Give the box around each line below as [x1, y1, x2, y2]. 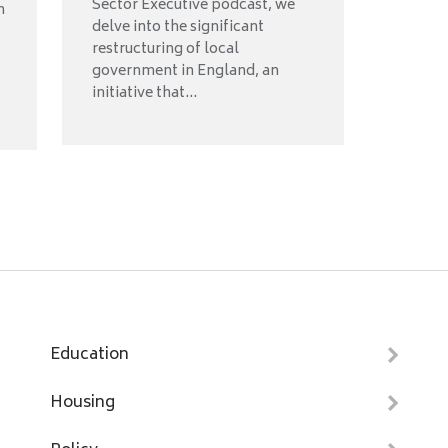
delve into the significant [91, 15, 264, 41]
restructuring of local [91, 37, 239, 63]
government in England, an [91, 59, 279, 85]
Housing [50, 389, 115, 418]
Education [50, 341, 129, 370]
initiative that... [91, 81, 197, 107]
